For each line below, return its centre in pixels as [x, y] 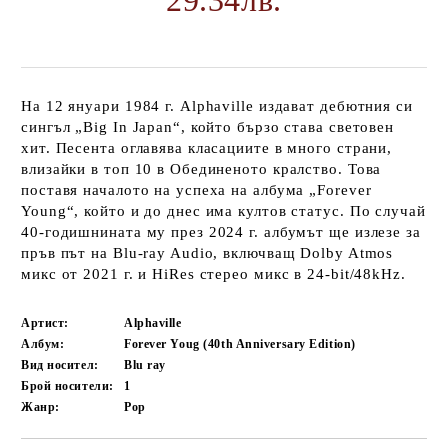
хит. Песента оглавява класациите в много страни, [207, 148]
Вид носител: [60, 365]
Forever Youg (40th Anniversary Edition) [240, 344]
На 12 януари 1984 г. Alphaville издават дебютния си [217, 106]
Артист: [45, 323]
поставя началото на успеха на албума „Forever [196, 190]
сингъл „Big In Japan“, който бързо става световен [208, 127]
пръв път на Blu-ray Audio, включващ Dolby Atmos [207, 253]
